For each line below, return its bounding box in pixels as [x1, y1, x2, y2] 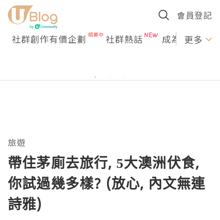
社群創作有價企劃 [12, 32, 86, 45]
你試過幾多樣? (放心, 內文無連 [8, 174, 206, 192]
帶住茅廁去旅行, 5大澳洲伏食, [8, 153, 200, 172]
